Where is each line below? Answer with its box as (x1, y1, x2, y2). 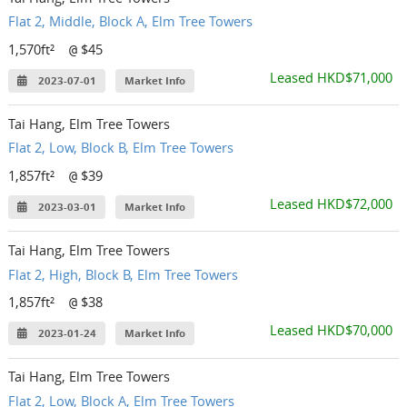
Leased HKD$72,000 (269, 194, 392, 213)
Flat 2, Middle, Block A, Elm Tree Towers (8, 12, 253, 31)
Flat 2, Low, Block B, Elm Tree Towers (8, 138, 234, 157)
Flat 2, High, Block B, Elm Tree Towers (8, 264, 239, 283)
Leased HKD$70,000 (269, 321, 392, 340)
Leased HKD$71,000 (269, 68, 392, 86)
